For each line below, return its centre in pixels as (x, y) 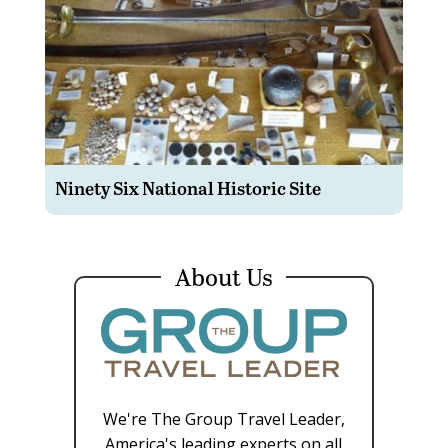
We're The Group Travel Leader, (223, 418)
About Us (223, 276)
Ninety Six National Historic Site (187, 187)
